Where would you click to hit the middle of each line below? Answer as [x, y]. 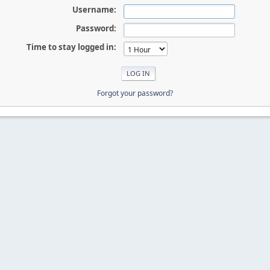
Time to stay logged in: [71, 47]
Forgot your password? [135, 93]
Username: [94, 10]
